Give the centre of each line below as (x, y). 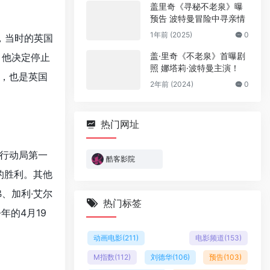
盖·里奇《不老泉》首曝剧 (198, 56)
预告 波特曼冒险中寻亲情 (198, 18)
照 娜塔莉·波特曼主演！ (195, 68)
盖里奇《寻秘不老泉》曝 (196, 6)
